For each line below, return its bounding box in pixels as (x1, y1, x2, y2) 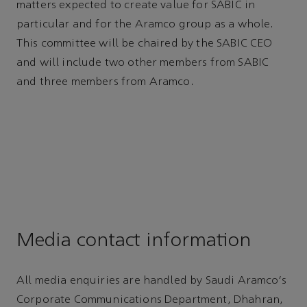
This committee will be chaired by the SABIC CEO (16, 38, 273, 49)
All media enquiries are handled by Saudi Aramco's (16, 275, 286, 286)
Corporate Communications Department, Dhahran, (16, 294, 284, 306)
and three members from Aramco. (16, 76, 194, 88)
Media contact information (16, 231, 251, 251)
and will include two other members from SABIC (16, 57, 269, 69)
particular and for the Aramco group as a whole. (16, 19, 274, 30)
